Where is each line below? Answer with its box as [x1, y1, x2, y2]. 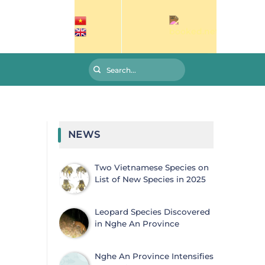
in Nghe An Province [94, 219, 179, 228]
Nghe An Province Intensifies [94, 251, 214, 261]
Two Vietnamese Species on [94, 163, 209, 172]
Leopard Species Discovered [94, 207, 210, 216]
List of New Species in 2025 [94, 174, 206, 184]
